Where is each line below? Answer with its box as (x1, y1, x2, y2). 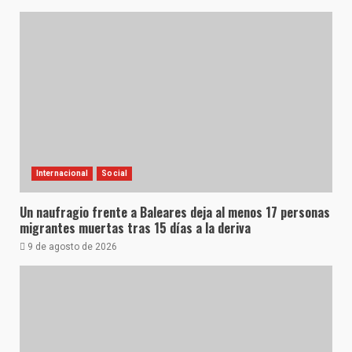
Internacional (36, 168, 89, 178)
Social (101, 168, 127, 178)
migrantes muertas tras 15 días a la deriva (20, 218, 251, 237)
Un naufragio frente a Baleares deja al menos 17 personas (20, 202, 330, 222)
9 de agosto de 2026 (25, 240, 117, 252)
